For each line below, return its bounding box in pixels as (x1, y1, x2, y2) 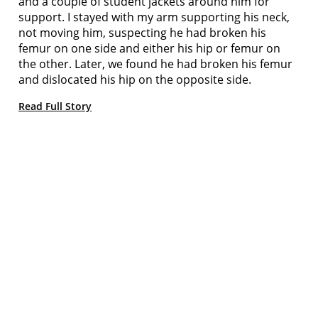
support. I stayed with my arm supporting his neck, (18, 9, 290, 25)
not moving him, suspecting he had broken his (18, 24, 266, 40)
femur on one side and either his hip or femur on (18, 40, 280, 56)
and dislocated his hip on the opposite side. (18, 71, 251, 87)
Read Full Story (18, 99, 92, 113)
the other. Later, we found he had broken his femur (18, 55, 292, 72)
